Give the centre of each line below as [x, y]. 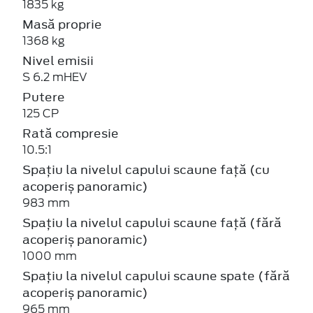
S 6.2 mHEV [55, 77]
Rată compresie [71, 133]
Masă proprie [62, 24]
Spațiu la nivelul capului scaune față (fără [152, 223]
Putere [44, 97]
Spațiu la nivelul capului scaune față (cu [146, 169]
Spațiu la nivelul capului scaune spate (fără [156, 276]
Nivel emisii [58, 60]
